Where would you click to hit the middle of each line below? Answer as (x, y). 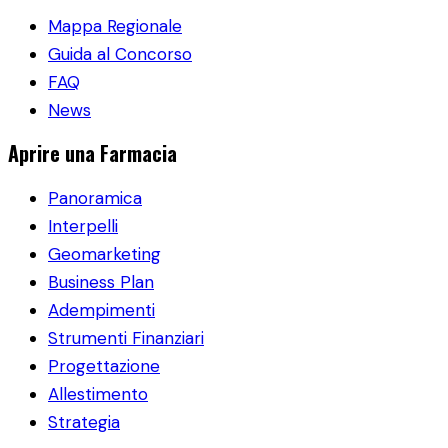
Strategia (84, 422)
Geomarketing (104, 254)
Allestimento (98, 394)
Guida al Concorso (120, 53)
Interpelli (83, 226)
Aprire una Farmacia (92, 153)
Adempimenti (101, 310)
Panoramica (95, 198)
